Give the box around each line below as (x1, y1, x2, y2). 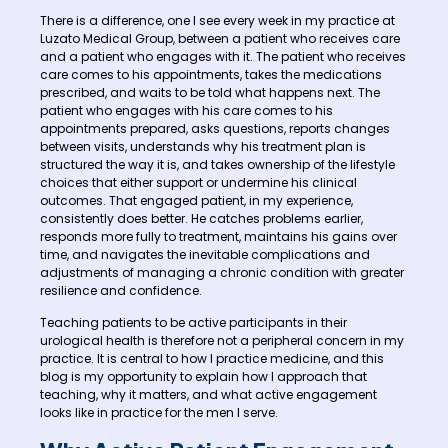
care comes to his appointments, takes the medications (40, 65, 382, 83)
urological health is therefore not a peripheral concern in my (40, 331, 404, 349)
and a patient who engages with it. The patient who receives (40, 47, 406, 65)
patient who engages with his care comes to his (40, 101, 333, 119)
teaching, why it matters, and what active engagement (40, 385, 377, 403)
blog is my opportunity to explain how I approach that (40, 367, 367, 385)
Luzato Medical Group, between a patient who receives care (40, 29, 400, 47)
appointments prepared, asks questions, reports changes (40, 119, 390, 137)
